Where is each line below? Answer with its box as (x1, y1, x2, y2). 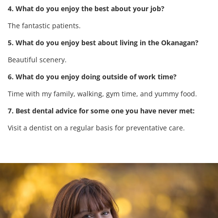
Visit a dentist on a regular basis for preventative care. (8, 123, 185, 132)
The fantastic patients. (8, 20, 81, 30)
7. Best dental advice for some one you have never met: (8, 106, 195, 115)
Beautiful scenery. (8, 54, 67, 64)
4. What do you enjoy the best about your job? (8, 3, 164, 13)
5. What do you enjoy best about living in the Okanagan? (8, 37, 199, 47)
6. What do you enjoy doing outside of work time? (8, 72, 177, 81)
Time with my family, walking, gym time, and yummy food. (8, 89, 197, 98)
